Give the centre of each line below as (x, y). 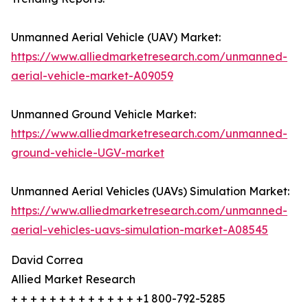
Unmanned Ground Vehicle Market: (103, 114)
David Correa (47, 260)
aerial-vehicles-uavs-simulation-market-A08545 (140, 230)
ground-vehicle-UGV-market (88, 153)
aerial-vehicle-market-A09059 (92, 76)
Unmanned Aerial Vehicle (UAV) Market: (116, 37)
